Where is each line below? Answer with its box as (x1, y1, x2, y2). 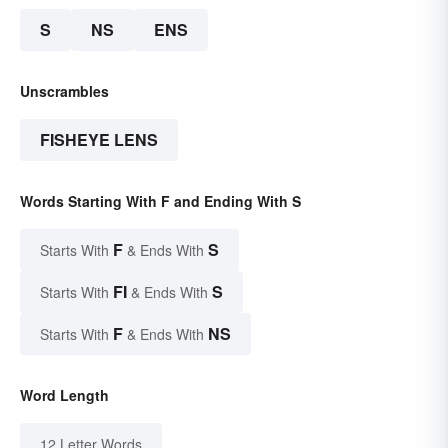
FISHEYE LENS (40, 127, 158, 151)
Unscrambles (20, 80, 109, 101)
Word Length (20, 384, 109, 405)
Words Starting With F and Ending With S (20, 190, 301, 211)
